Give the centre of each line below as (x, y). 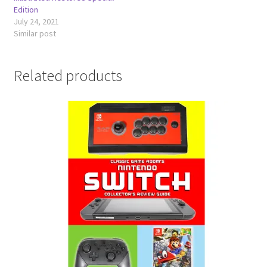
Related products (68, 75)
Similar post (35, 33)
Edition (26, 9)
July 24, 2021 (36, 21)
